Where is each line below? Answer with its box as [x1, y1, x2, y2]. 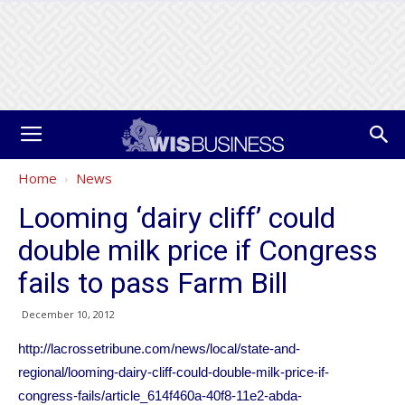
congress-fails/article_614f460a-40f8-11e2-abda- [18, 388, 302, 403]
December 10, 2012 [22, 307, 115, 321]
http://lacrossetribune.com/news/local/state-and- [18, 341, 300, 356]
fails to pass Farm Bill [18, 266, 287, 300]
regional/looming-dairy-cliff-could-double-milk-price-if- [18, 364, 329, 380]
